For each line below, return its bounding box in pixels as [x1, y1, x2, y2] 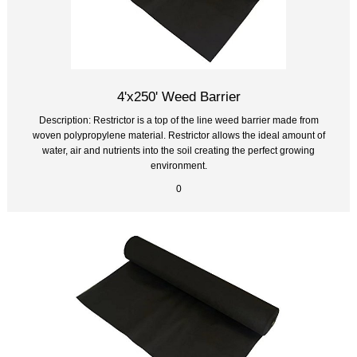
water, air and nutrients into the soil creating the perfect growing [42, 145, 315, 156]
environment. [150, 160, 207, 171]
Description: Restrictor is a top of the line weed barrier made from [38, 115, 319, 126]
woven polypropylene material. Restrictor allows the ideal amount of [32, 130, 325, 141]
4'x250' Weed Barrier [116, 88, 241, 105]
